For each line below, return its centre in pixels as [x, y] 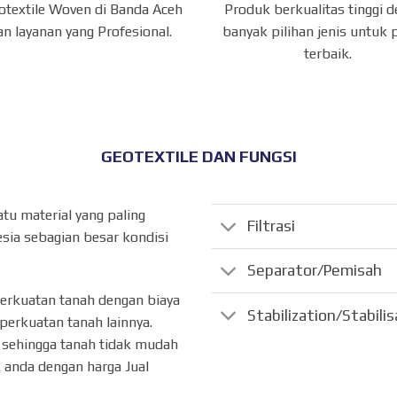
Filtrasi [272, 226]
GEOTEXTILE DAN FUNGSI [198, 156]
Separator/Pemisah [315, 271]
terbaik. [328, 53]
